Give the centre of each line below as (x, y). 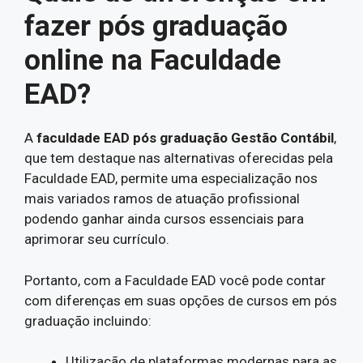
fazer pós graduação (156, 26)
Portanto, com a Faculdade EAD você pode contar (175, 280)
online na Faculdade (153, 60)
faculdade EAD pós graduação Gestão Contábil (185, 138)
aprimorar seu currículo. (97, 239)
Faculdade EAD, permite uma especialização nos (171, 178)
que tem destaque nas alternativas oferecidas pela (179, 158)
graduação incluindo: (88, 320)
